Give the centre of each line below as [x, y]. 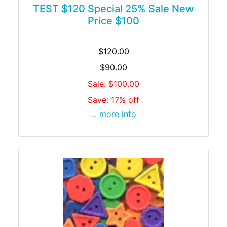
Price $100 [113, 21]
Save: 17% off [113, 100]
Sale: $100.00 [113, 84]
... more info [113, 114]
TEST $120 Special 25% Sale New [113, 9]
